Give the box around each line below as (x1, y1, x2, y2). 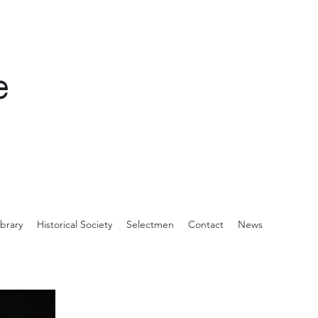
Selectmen (126, 218, 174, 231)
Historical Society (37, 218, 112, 231)
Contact (188, 218, 224, 231)
